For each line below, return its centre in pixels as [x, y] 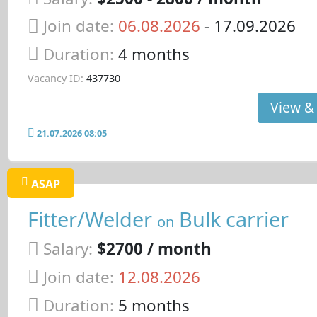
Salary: [68, 249]
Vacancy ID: [55, 78]
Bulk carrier [231, 219]
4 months [154, 54]
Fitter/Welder [92, 219]
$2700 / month [154, 249]
